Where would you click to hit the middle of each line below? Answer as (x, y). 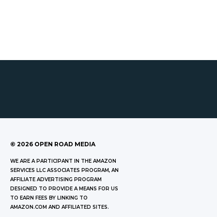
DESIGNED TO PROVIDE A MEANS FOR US (64, 188)
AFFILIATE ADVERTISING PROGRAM (56, 179)
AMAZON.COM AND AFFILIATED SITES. (59, 207)
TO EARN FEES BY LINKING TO (49, 198)
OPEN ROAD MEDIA (65, 144)
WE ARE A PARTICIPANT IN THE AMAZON (63, 161)
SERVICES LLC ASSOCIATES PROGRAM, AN (64, 170)
